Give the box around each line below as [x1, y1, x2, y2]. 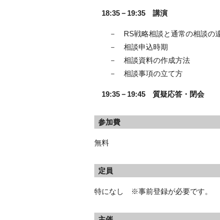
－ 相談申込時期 [94, 43, 168, 51]
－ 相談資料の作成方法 [94, 56, 190, 64]
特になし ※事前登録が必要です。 [94, 187, 212, 195]
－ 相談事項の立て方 [94, 69, 183, 78]
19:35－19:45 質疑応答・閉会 [94, 90, 204, 98]
